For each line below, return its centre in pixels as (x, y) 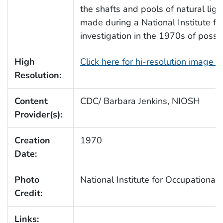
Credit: (28, 193)
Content (31, 101)
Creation (32, 141)
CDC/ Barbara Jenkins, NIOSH (140, 101)
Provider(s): (38, 115)
